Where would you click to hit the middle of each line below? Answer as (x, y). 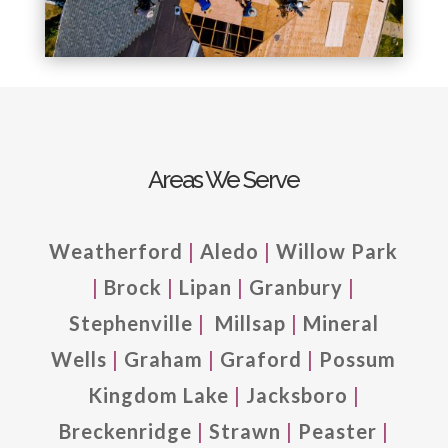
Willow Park (337, 250)
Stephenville (133, 322)
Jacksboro (299, 394)
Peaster (339, 430)
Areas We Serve (224, 179)
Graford (264, 358)
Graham (166, 358)
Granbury (299, 286)
